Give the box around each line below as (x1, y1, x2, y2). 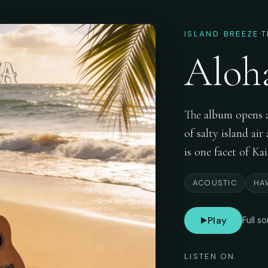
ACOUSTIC (192, 177, 237, 188)
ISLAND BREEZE (184, 28, 259, 39)
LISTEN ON (184, 251, 235, 261)
